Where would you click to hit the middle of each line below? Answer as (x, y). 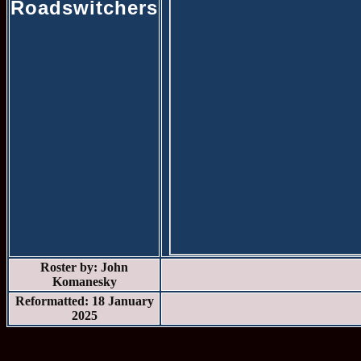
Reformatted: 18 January (84, 301)
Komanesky (84, 282)
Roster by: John (84, 267)
